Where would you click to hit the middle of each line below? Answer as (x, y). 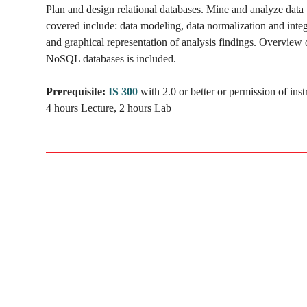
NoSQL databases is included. (111, 58)
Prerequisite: (76, 91)
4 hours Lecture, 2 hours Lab (109, 108)
